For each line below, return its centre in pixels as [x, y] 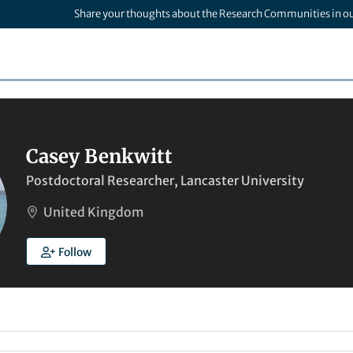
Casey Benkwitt [99, 156]
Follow [74, 252]
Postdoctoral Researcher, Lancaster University [165, 180]
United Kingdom [94, 212]
